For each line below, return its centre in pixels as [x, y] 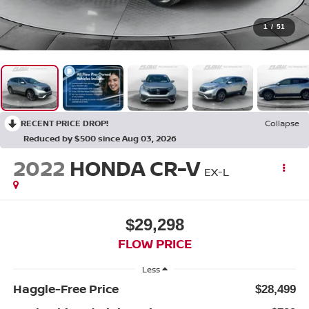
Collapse [282, 123]
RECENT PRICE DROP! [64, 123]
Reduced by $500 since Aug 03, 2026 [100, 138]
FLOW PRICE [154, 244]
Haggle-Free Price [66, 289]
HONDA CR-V [134, 168]
